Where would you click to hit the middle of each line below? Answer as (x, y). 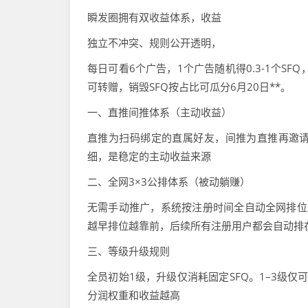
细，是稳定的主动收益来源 (149, 156)
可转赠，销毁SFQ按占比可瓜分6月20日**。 (189, 87)
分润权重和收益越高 (134, 295)
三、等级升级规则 (129, 251)
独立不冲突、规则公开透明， (154, 43)
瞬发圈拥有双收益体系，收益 (154, 18)
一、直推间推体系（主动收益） (159, 112)
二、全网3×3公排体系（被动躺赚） (169, 182)
